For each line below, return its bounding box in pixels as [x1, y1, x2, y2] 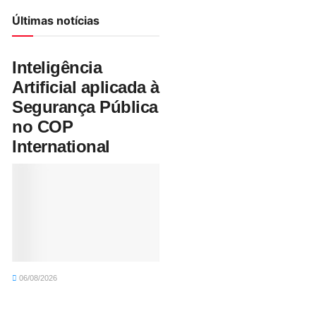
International [12, 136, 110, 156]
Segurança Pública [12, 97, 158, 116]
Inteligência [12, 57, 102, 77]
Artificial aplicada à [12, 77, 159, 97]
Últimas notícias [12, 13, 99, 28]
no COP [12, 116, 73, 136]
